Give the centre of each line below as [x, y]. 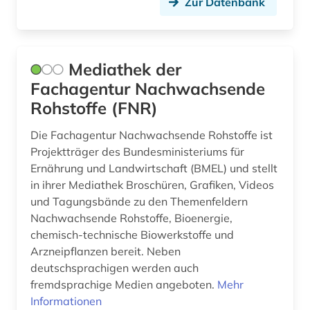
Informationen [66, 301]
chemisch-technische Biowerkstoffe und [132, 235]
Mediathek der [125, 70]
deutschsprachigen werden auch [115, 268]
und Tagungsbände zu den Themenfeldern [139, 202]
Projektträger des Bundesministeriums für [137, 152]
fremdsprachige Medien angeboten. [124, 285]
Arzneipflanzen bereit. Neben [106, 252]
